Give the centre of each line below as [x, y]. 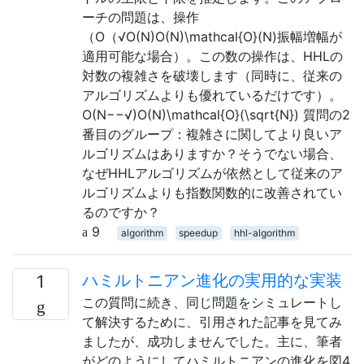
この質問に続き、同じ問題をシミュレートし [212, 302]
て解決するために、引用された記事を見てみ [212, 322]
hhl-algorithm [264, 233]
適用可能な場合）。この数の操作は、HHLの [212, 56]
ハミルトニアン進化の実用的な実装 [212, 280]
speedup [199, 233]
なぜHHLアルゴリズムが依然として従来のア [212, 173]
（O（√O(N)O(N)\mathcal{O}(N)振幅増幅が [212, 37]
